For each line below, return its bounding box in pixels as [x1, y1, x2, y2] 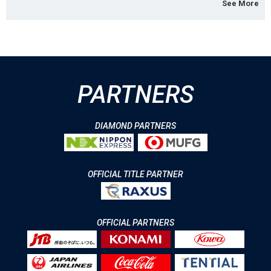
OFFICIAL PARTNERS [97, 217, 174, 227]
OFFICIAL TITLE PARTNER [88, 169, 183, 180]
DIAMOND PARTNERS [95, 121, 176, 131]
